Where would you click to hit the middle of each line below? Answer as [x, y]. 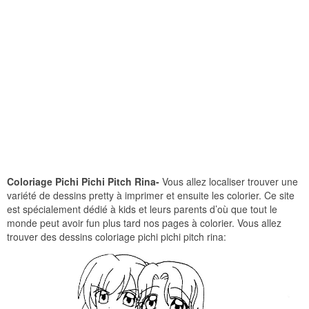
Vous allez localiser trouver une [230, 181]
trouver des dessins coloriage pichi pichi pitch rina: [117, 236]
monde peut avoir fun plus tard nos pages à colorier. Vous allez [144, 222]
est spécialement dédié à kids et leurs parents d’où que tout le [142, 209]
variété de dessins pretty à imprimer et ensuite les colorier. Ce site [151, 195]
